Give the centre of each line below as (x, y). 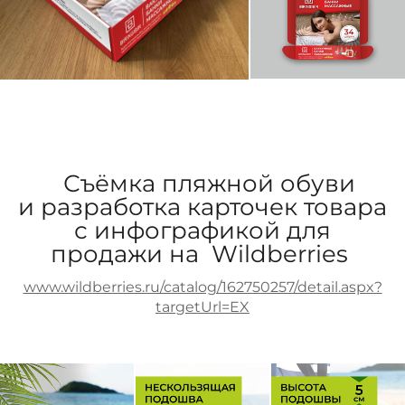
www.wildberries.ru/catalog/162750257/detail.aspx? (202, 287)
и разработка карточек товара (202, 207)
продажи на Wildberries (202, 254)
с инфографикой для (202, 230)
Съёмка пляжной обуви (202, 183)
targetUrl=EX (202, 306)
